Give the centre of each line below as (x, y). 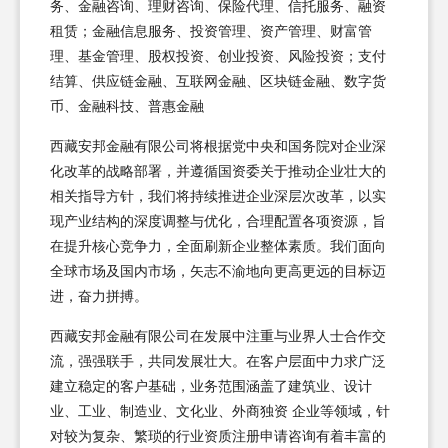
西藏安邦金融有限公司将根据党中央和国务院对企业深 (218, 146)
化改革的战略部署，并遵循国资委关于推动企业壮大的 (218, 171)
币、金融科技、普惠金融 (127, 106)
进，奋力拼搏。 (99, 296)
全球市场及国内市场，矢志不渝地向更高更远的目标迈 (218, 271)
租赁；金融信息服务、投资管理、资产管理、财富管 (211, 31)
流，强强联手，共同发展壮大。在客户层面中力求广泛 (218, 361)
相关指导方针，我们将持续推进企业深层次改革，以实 (218, 196)
